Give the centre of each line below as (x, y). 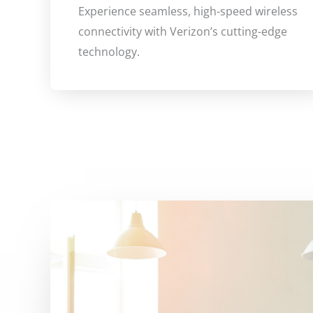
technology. (109, 52)
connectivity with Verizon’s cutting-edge (183, 32)
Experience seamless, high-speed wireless (188, 12)
